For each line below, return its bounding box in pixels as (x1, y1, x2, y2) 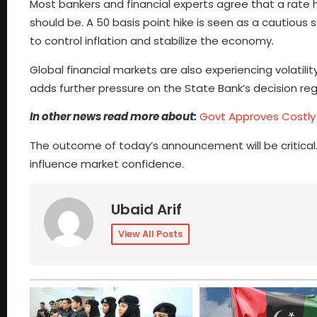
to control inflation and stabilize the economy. (30, 33, 274, 49)
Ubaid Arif (111, 200, 182, 220)
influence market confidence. (30, 156, 184, 171)
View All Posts (118, 227, 183, 241)
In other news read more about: (30, 109, 197, 125)
